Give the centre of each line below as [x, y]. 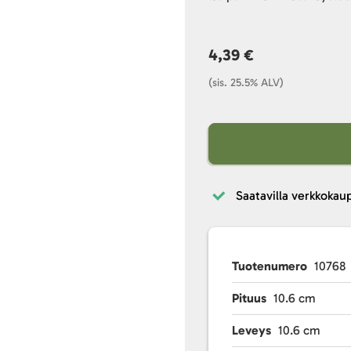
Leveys [252, 330]
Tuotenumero [270, 266]
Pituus [250, 298]
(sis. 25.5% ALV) [246, 83]
